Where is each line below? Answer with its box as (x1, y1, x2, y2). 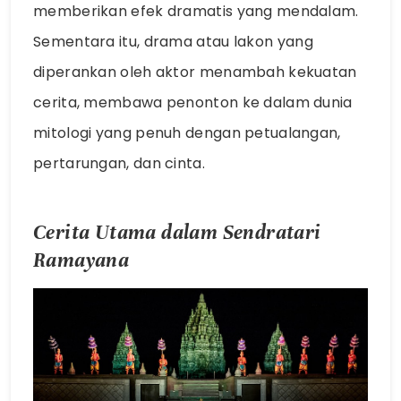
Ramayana (33, 248, 130, 273)
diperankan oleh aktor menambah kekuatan (33, 61, 357, 82)
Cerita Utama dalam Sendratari (33, 220, 321, 245)
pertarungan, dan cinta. (33, 152, 205, 174)
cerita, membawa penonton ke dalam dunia (33, 91, 353, 113)
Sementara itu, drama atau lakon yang (33, 30, 313, 52)
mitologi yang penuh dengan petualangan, (33, 122, 341, 143)
